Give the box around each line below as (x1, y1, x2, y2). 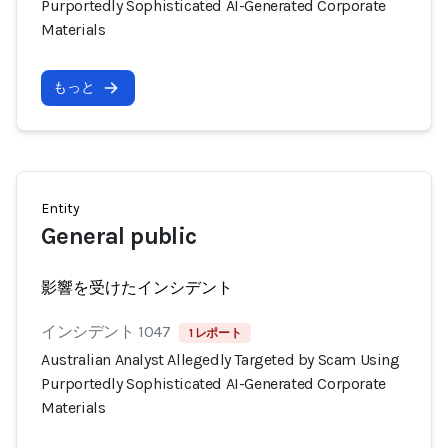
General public (41, 222, 197, 250)
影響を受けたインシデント (41, 278, 233, 297)
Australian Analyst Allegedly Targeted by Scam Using (41, 350, 400, 369)
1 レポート (188, 326, 242, 340)
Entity (41, 200, 80, 217)
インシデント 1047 (41, 322, 171, 341)
